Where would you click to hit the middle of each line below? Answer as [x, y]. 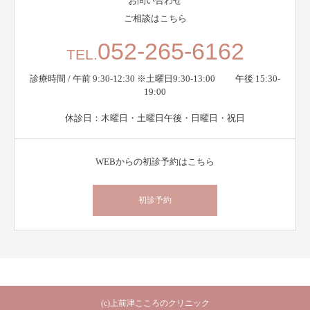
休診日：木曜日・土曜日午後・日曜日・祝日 [155, 118]
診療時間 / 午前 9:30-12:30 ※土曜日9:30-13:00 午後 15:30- [155, 78]
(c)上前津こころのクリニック [155, 303]
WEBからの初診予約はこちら [155, 161]
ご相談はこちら [155, 18]
